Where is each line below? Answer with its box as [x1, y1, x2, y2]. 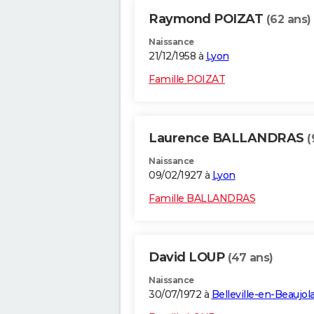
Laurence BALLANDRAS [149, 130, 307, 146]
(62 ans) [266, 13, 311, 27]
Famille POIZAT [149, 73, 225, 86]
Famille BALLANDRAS [149, 192, 255, 205]
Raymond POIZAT [149, 11, 266, 27]
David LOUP [149, 250, 228, 266]
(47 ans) [227, 251, 273, 265]
